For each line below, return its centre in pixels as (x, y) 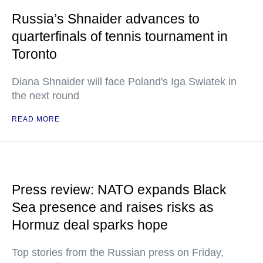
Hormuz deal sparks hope (90, 225)
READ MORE (36, 119)
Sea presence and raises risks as (113, 208)
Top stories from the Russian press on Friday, (118, 253)
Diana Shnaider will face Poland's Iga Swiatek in (124, 82)
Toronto (34, 54)
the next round (45, 96)
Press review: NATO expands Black (119, 190)
